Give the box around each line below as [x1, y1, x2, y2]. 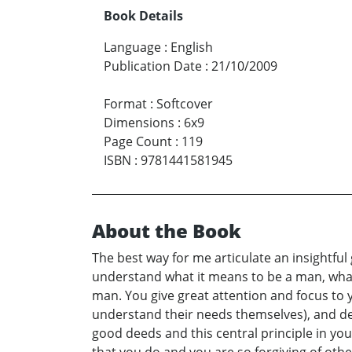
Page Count [104, 133, 172, 151]
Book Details [104, 7, 183, 25]
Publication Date [104, 57, 202, 75]
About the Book [92, 218, 241, 244]
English [170, 38, 213, 57]
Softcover [156, 95, 213, 113]
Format [104, 95, 147, 113]
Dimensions [104, 114, 174, 132]
